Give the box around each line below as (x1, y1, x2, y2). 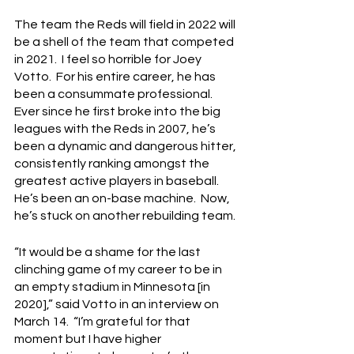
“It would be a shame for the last (14, 246, 203, 259)
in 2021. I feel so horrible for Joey (14, 53, 204, 66)
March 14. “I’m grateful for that (14, 315, 193, 329)
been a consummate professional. (14, 88, 217, 101)
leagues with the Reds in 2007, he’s (14, 122, 218, 136)
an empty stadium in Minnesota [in (14, 281, 213, 294)
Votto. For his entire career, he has (14, 70, 218, 84)
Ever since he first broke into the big (14, 105, 223, 119)
